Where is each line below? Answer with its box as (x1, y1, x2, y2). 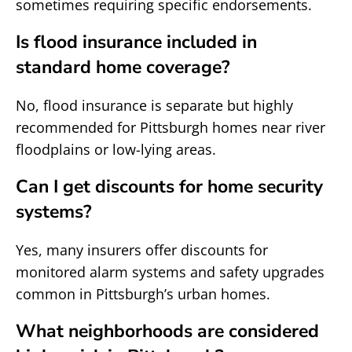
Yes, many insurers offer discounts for (16, 240, 268, 259)
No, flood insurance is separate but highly (16, 96, 293, 115)
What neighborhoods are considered (16, 319, 319, 343)
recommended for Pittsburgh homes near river (16, 118, 325, 137)
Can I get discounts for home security (16, 174, 323, 199)
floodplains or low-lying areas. (16, 140, 216, 159)
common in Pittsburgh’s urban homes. (16, 284, 270, 303)
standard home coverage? (16, 55, 230, 79)
